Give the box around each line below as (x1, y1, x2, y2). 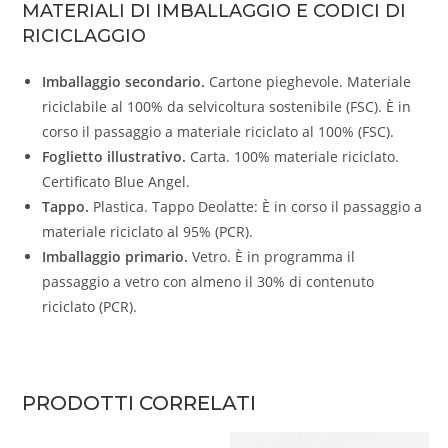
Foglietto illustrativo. (42, 147, 187, 167)
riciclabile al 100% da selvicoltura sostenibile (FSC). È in (42, 97, 412, 117)
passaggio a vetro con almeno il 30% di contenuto (42, 272, 375, 292)
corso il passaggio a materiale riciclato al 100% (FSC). (42, 122, 395, 142)
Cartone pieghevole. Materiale (205, 72, 412, 92)
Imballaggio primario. (42, 247, 189, 267)
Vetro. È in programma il (188, 247, 356, 267)
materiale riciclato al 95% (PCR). (42, 222, 254, 242)
